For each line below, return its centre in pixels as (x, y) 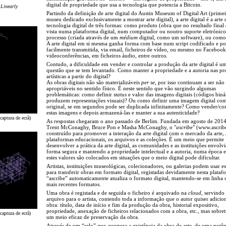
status (120, 94)
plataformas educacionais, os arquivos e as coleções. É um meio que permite (135, 139)
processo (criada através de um (83, 37)
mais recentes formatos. (74, 184)
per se (148, 82)
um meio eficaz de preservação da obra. (93, 217)
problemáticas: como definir (80, 94)
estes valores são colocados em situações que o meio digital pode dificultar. (133, 157)
